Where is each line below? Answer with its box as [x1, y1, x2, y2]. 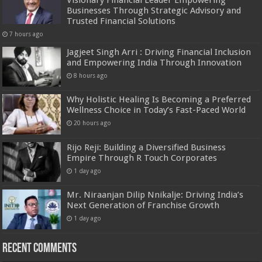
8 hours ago [74, 72, 108, 80]
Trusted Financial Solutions [67, 16, 176, 27]
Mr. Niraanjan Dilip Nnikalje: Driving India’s [67, 189, 244, 200]
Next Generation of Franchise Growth [67, 199, 220, 211]
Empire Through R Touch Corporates [67, 152, 218, 163]
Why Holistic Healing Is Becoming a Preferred [67, 94, 251, 105]
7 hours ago [9, 30, 44, 38]
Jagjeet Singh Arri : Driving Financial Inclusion [67, 47, 251, 58]
